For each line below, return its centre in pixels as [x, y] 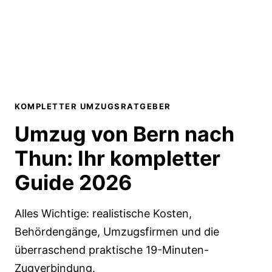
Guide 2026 [73, 183]
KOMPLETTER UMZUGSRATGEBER [93, 107]
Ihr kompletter [149, 158]
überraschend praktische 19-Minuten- [112, 250]
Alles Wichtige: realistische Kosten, [103, 214]
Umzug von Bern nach [124, 134]
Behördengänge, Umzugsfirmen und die [117, 232]
